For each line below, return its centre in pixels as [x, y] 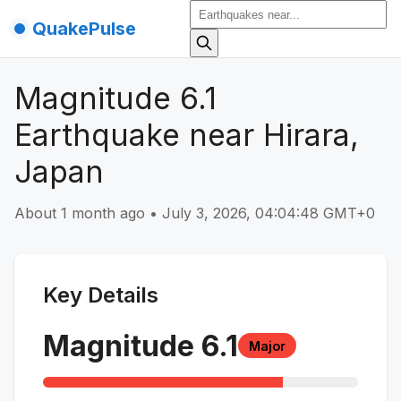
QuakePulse [84, 29]
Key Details [101, 294]
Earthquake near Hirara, [187, 135]
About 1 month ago [80, 213]
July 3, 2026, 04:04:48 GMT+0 [269, 213]
